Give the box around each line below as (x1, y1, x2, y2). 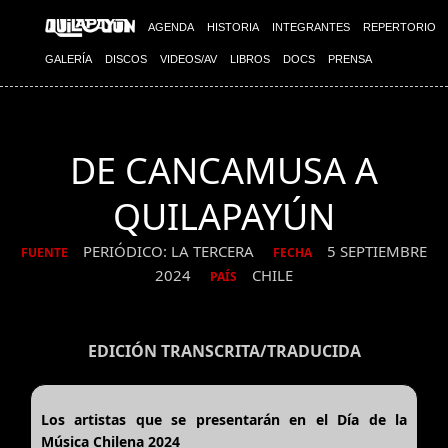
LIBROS (230, 53, 270, 65)
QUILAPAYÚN (113, 192, 335, 241)
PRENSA (328, 53, 372, 65)
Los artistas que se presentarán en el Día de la (41, 409, 407, 429)
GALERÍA (45, 53, 92, 65)
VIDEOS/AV (160, 53, 217, 65)
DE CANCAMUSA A (70, 146, 378, 195)
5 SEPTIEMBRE (327, 241, 427, 261)
